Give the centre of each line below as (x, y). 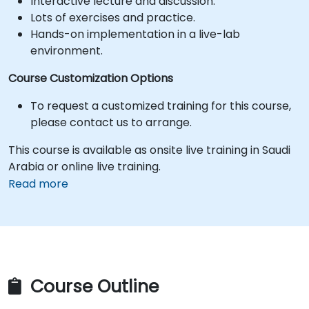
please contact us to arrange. (111, 122)
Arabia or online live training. (84, 167)
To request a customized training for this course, (161, 106)
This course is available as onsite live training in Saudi (149, 150)
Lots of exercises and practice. (113, 18)
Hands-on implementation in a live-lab (135, 34)
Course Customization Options (91, 78)
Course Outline (92, 287)
